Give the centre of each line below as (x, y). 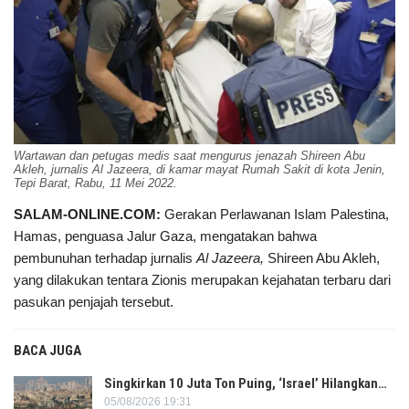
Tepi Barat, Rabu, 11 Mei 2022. (95, 184)
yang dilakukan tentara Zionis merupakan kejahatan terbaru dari (202, 280)
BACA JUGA (47, 351)
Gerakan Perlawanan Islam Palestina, (275, 215)
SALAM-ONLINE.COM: (87, 215)
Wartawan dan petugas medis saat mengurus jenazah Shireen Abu (189, 156)
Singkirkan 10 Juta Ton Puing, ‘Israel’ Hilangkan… (246, 384)
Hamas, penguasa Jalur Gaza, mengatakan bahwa (165, 236)
